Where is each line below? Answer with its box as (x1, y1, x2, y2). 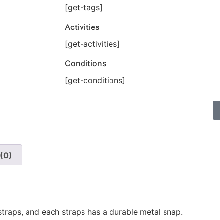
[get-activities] (65, 38, 120, 49)
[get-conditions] (65, 75, 125, 85)
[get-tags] (65, 2, 103, 12)
